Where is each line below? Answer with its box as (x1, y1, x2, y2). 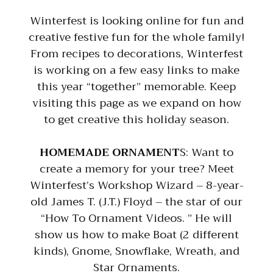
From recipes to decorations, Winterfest (30, 44, 243, 64)
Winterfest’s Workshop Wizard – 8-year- (29, 175, 244, 196)
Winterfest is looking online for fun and (29, 11, 244, 31)
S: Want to (180, 143, 233, 163)
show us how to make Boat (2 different (34, 225, 239, 245)
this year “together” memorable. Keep (37, 77, 236, 97)
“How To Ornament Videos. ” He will (41, 208, 232, 229)
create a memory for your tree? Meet (39, 159, 234, 179)
